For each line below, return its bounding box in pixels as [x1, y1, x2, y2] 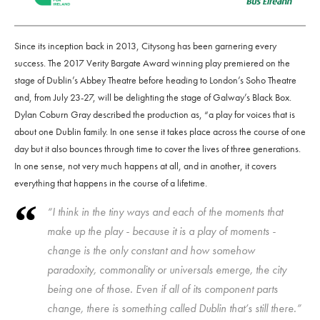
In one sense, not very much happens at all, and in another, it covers [14, 159, 276, 173]
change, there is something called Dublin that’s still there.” [47, 301, 301, 316]
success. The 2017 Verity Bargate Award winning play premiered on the [14, 56, 290, 70]
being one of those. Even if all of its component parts [47, 281, 278, 297]
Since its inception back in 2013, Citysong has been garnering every [14, 39, 276, 53]
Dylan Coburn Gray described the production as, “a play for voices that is [14, 108, 295, 121]
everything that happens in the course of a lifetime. [14, 176, 207, 190]
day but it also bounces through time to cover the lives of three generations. [14, 142, 301, 156]
